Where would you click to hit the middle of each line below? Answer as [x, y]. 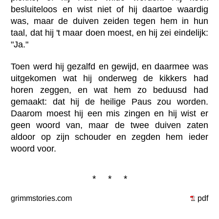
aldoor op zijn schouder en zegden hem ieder [109, 137]
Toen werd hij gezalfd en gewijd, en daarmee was [109, 67]
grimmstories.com [42, 198]
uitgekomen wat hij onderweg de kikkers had [109, 78]
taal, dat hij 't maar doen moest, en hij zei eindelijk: [109, 33]
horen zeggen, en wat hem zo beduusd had [109, 90]
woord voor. [34, 149]
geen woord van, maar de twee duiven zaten [109, 125]
